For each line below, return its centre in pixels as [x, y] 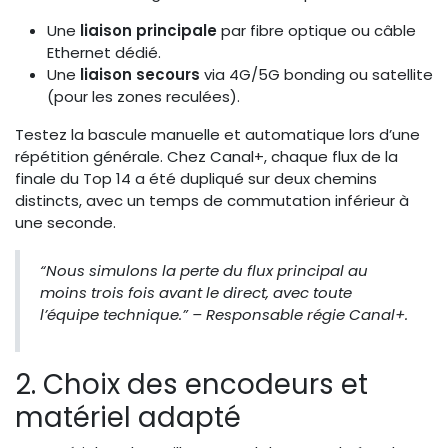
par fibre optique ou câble [316, 30]
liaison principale [148, 30]
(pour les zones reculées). [143, 96]
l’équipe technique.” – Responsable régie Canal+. [224, 314]
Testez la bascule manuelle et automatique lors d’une [217, 134]
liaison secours [140, 74]
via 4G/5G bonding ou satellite [316, 74]
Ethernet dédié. [104, 52]
